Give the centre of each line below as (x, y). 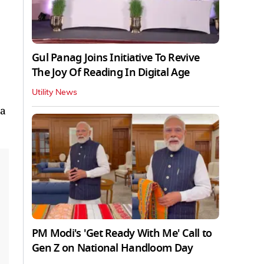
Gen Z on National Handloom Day (113, 248)
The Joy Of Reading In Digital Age (111, 72)
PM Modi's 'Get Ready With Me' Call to (122, 233)
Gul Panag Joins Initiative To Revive (116, 57)
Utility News (55, 92)
